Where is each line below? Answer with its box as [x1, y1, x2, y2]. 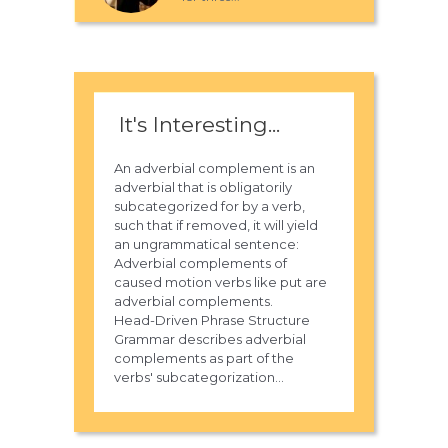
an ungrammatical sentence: [114, 236, 299, 253]
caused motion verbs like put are [114, 274, 327, 291]
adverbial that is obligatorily [114, 179, 292, 196]
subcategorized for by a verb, [114, 198, 305, 215]
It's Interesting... [119, 112, 280, 138]
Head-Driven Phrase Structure [114, 312, 310, 329]
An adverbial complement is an [114, 160, 315, 177]
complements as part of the [114, 350, 294, 367]
